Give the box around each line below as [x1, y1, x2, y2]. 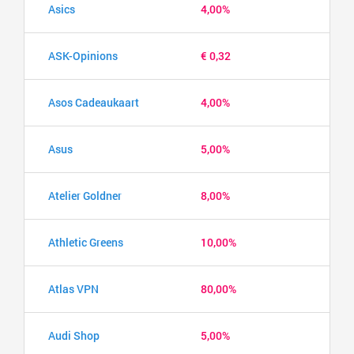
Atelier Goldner [48, 187, 122, 203]
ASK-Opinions [48, 47, 118, 63]
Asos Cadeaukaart [48, 94, 139, 110]
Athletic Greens [48, 234, 123, 250]
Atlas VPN [48, 281, 99, 296]
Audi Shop [48, 327, 100, 343]
